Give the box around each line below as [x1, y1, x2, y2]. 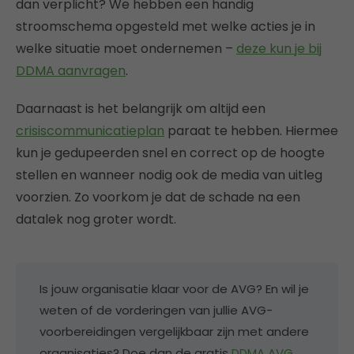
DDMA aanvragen [16, 61, 126, 80]
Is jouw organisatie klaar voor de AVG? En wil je [40, 280, 309, 297]
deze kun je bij [236, 39, 322, 58]
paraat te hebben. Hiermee [164, 121, 338, 140]
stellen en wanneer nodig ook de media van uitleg [16, 165, 322, 184]
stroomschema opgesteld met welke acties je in [16, 17, 315, 36]
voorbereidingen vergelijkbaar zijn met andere [40, 322, 309, 340]
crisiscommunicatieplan [16, 121, 164, 140]
